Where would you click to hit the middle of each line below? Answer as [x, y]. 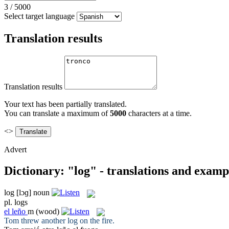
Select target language [39, 16]
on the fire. [96, 220]
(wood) [48, 211]
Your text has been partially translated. [65, 104]
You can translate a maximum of [57, 113]
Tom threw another [36, 220]
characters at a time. [159, 113]
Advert [15, 149]
